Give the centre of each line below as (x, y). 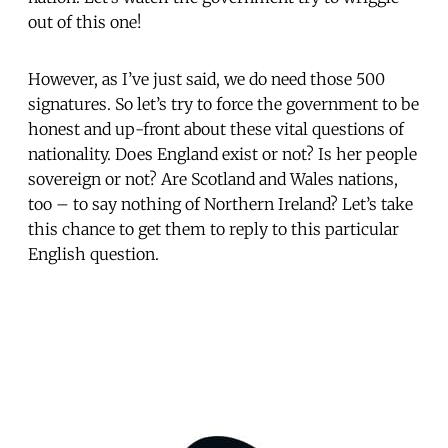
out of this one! (85, 21)
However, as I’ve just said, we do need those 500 (206, 78)
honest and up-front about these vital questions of (216, 128)
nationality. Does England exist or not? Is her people (222, 153)
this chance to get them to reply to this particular (213, 228)
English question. (93, 253)
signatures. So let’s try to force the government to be (223, 103)
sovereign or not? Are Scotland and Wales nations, (213, 178)
